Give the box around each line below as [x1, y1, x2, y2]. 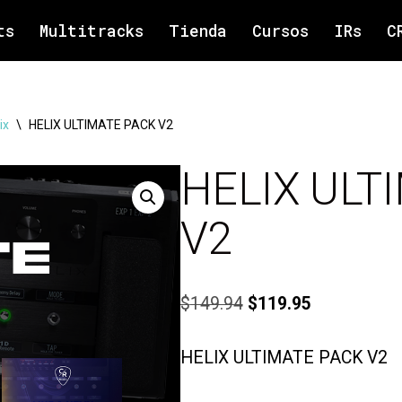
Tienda [168, 20, 227, 41]
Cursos [251, 20, 309, 41]
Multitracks [39, 20, 144, 41]
